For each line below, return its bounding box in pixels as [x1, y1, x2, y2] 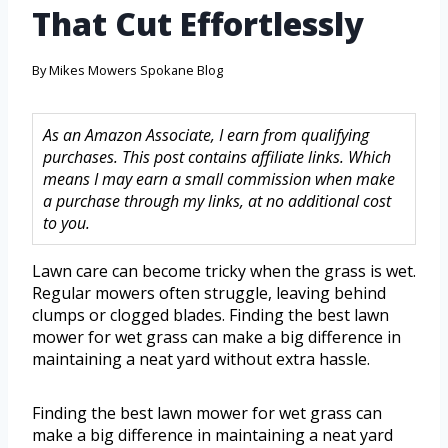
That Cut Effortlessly [32, 2, 364, 46]
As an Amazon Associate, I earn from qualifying [43, 124, 369, 147]
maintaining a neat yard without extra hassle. [32, 348, 370, 371]
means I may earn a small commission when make [43, 168, 395, 191]
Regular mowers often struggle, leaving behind [32, 282, 386, 305]
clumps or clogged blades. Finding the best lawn [32, 304, 389, 327]
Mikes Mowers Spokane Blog [49, 61, 224, 80]
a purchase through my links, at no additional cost [43, 190, 391, 213]
